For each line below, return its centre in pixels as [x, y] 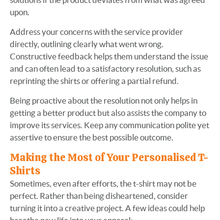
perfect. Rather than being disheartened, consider [99, 196]
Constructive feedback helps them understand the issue [109, 56]
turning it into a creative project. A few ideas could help [107, 208]
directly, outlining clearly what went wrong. [87, 44]
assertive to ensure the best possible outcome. [92, 137]
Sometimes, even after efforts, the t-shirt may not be [103, 183]
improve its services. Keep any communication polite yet [110, 125]
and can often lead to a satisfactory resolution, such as [105, 69]
